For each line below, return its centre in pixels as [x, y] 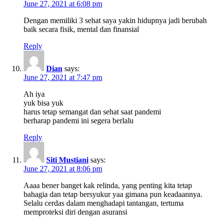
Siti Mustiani [67, 160]
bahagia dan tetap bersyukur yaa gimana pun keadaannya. [113, 194]
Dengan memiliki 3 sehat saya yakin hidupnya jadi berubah [115, 20]
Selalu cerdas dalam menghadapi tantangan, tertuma [104, 203]
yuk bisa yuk [43, 103]
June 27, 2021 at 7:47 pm [63, 77]
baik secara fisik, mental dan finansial [81, 29]
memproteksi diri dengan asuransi [75, 212]
